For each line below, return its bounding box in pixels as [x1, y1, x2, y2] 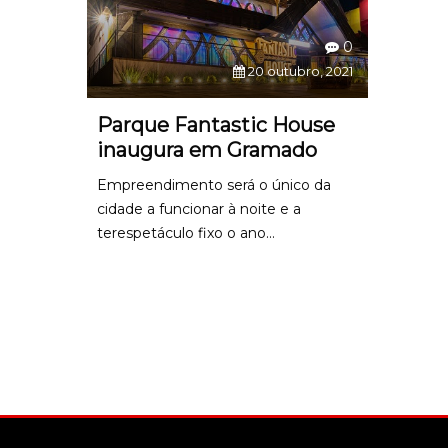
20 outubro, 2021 [245, 63, 354, 80]
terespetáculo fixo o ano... [97, 224, 275, 243]
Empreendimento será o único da [97, 176, 331, 195]
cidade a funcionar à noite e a [97, 200, 301, 219]
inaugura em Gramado [97, 138, 317, 163]
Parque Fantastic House [97, 113, 335, 138]
